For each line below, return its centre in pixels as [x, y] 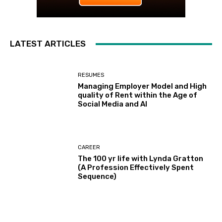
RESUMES [91, 75]
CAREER [89, 148]
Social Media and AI [113, 104]
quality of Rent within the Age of [138, 95]
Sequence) [97, 177]
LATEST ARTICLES [48, 44]
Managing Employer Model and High [142, 86]
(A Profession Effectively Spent [136, 168]
